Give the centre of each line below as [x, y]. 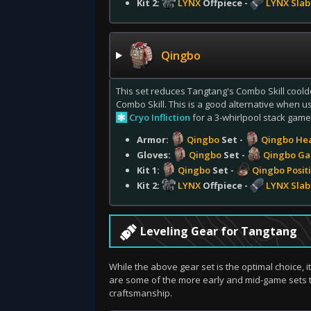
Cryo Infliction [160, 117]
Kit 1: [149, 170]
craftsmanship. [141, 293]
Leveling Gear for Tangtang [219, 231]
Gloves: [155, 155]
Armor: [154, 140]
